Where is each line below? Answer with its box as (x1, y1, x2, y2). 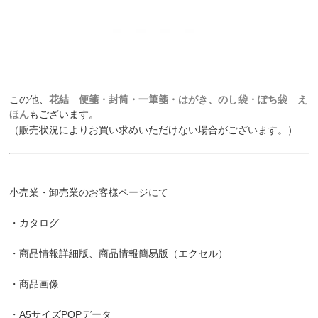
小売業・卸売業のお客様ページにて (9, 187, 169, 199)
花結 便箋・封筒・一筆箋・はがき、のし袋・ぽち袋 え (49, 94, 308, 106)
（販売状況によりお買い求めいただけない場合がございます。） (9, 124, 298, 136)
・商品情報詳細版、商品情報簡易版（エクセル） (9, 248, 229, 260)
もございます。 (29, 109, 99, 121)
